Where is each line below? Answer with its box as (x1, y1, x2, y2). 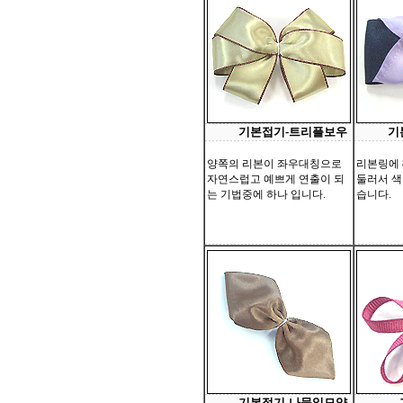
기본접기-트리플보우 (238, 125, 347, 139)
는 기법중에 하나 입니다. (207, 188, 326, 201)
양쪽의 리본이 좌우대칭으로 (207, 157, 342, 170)
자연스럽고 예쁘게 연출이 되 (207, 173, 345, 185)
